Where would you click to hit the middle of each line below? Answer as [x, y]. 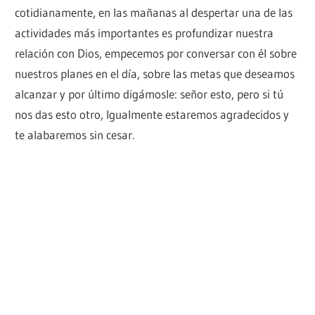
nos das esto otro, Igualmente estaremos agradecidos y [152, 114]
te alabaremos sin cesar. [75, 134]
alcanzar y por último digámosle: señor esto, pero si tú [149, 94]
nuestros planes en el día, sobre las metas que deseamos [155, 73]
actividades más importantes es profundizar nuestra [144, 32]
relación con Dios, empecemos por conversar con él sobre [156, 53]
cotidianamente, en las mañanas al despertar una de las [154, 12]
